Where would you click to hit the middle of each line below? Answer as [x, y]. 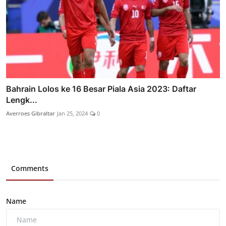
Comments [30, 168]
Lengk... [22, 100]
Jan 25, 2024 [72, 113]
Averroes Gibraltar [31, 113]
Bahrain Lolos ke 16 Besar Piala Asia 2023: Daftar [101, 89]
